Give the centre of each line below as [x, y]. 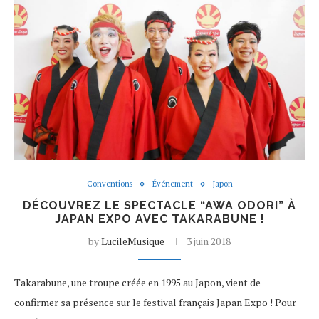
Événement [172, 184]
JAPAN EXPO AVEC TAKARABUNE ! [159, 219]
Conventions [109, 184]
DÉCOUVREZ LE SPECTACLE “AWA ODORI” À [159, 205]
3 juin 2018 [209, 241]
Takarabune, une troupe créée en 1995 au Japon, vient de [137, 282]
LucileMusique [133, 241]
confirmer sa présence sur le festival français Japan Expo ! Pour [155, 302]
